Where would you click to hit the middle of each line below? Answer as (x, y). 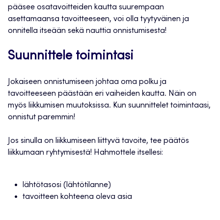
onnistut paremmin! (41, 118)
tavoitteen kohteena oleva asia (77, 197)
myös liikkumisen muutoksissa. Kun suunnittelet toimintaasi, (109, 106)
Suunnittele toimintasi (71, 57)
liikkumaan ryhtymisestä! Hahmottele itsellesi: (85, 153)
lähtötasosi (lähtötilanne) (67, 185)
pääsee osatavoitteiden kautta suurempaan (86, 8)
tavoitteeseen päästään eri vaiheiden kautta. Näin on (102, 94)
